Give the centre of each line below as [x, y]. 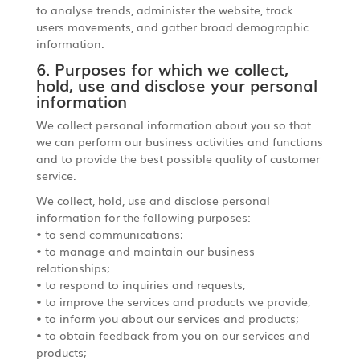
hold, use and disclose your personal [176, 84]
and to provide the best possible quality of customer [178, 158]
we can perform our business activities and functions [179, 141]
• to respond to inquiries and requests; [141, 284]
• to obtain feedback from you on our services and [173, 335]
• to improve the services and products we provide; [173, 301]
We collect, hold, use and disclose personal [153, 200]
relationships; [73, 267]
